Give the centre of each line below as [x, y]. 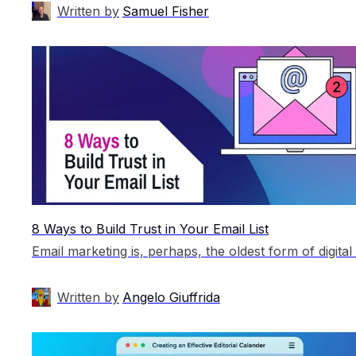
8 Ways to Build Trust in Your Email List [150, 228]
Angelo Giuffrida [171, 297]
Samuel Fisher [166, 11]
